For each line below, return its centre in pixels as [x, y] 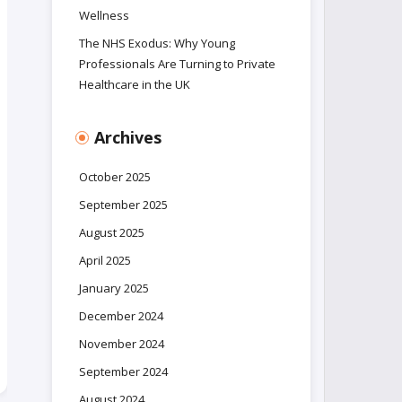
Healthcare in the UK [135, 84]
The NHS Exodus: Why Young [157, 43]
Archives [128, 137]
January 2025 [114, 288]
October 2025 [115, 177]
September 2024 [124, 371]
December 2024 [122, 316]
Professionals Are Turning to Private [178, 64]
